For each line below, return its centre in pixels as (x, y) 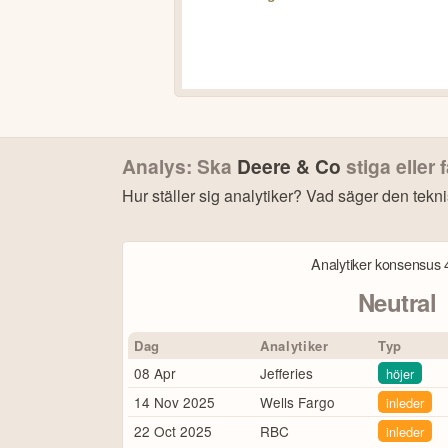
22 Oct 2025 (173, 430)
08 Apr (155, 372)
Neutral (397, 301)
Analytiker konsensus (378, 264)
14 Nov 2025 (175, 401)
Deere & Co (289, 165)
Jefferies (287, 372)
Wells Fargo (298, 401)
